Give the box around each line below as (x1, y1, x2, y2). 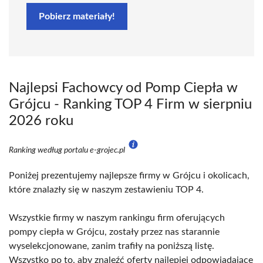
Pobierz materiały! (39, 12, 115, 21)
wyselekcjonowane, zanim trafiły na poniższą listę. (9, 241, 214, 251)
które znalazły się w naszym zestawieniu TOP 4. (9, 185, 204, 194)
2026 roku (9, 114, 73, 128)
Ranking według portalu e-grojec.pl (9, 146, 127, 154)
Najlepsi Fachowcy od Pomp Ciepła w (9, 81, 238, 95)
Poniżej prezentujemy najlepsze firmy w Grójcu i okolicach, (9, 171, 249, 180)
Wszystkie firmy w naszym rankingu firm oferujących (9, 213, 225, 222)
